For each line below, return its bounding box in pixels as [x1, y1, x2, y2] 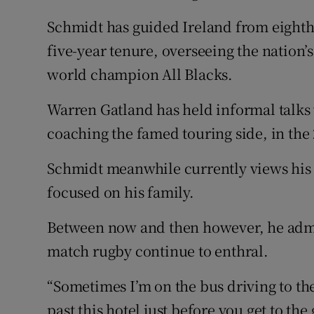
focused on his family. [47, 182, 194, 203]
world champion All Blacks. [47, 64, 233, 85]
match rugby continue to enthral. [47, 240, 268, 261]
